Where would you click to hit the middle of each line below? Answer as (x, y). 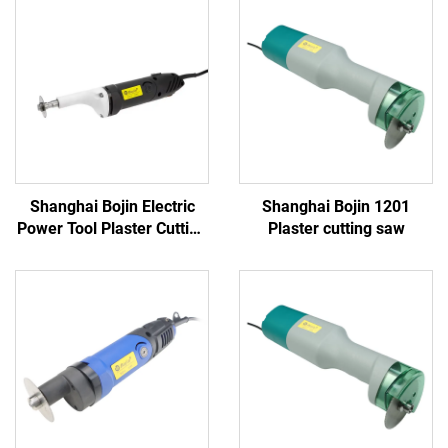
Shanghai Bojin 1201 (336, 206)
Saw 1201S (112, 250)
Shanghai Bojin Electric (112, 206)
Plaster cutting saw (336, 228)
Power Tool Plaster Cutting (112, 228)
